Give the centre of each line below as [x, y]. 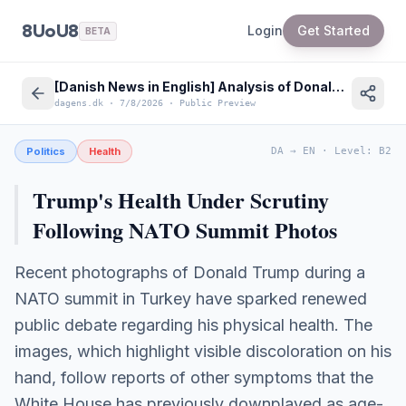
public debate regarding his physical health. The [193, 325]
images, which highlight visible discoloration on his [203, 351]
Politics [46, 151]
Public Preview [217, 102]
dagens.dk [79, 102]
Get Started [333, 30]
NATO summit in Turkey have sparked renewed [191, 299]
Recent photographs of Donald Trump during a [190, 272]
